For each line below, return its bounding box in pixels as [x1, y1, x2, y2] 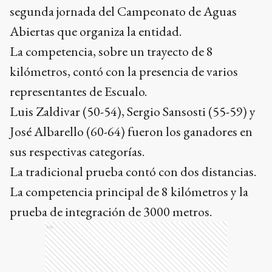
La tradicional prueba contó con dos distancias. [10, 163, 256, 180]
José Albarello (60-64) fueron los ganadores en [10, 123, 253, 140]
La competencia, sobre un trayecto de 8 [10, 42, 213, 60]
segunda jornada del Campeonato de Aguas [10, 2, 237, 20]
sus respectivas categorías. [10, 143, 144, 160]
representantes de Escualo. [10, 83, 147, 100]
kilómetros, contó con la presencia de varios [10, 63, 238, 80]
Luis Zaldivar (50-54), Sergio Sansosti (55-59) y [10, 103, 256, 120]
